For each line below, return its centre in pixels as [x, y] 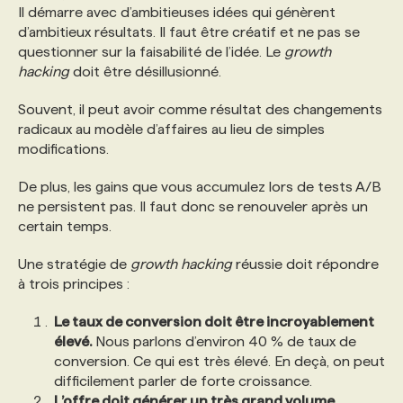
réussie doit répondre [305, 264]
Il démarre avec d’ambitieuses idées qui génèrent [177, 12]
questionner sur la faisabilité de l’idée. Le [151, 52]
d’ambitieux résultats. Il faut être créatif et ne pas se [189, 32]
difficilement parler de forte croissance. [183, 381]
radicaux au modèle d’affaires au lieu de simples [171, 129]
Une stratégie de [74, 264]
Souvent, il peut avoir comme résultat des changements [200, 109]
